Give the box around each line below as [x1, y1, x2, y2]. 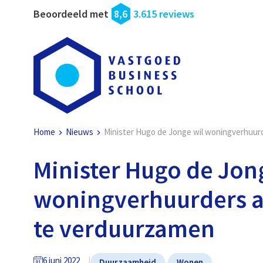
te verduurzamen [33, 213, 215, 244]
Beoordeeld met [33, 7, 109, 21]
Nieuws [66, 126, 94, 138]
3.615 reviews [133, 7, 195, 21]
